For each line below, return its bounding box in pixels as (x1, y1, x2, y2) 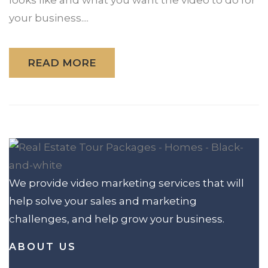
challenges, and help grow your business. (9, 212, 224, 225)
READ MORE (28, 56, 96, 69)
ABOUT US (9, 240, 77, 252)
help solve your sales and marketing (9, 194, 197, 207)
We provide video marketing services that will (9, 176, 244, 189)
